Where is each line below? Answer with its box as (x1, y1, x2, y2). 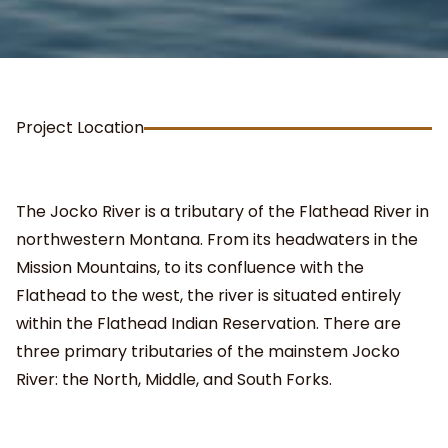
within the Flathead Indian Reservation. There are (16, 312, 401, 336)
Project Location (16, 116, 144, 140)
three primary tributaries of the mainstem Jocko (16, 340, 400, 364)
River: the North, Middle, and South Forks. (16, 368, 332, 392)
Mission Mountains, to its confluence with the (16, 256, 364, 280)
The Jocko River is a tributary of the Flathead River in (16, 200, 429, 224)
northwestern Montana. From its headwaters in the (16, 228, 418, 252)
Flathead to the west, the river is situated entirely (16, 284, 401, 308)
